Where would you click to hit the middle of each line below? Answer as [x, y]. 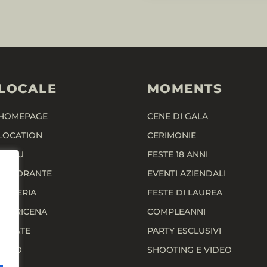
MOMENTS [185, 88]
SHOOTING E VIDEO [189, 249]
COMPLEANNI [176, 211]
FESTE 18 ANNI [177, 154]
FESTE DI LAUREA [184, 192]
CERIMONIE [171, 135]
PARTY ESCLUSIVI [184, 230]
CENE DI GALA [177, 116]
